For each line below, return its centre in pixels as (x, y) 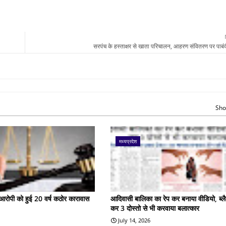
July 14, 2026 (134, 220)
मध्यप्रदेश (128, 141)
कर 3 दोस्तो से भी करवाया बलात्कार (155, 208)
